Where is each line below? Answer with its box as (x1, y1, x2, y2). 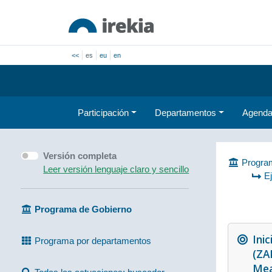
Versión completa (43, 150, 117, 161)
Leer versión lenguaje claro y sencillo (43, 163, 189, 174)
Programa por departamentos (34, 235, 151, 246)
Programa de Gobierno (34, 203, 132, 214)
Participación (78, 107, 129, 118)
